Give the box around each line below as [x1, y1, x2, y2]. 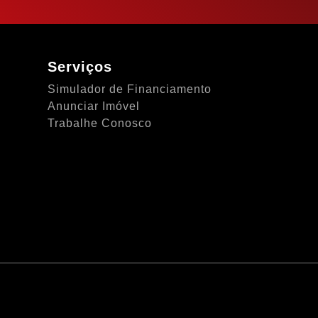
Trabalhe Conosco [48, 117, 152, 129]
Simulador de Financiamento [48, 83, 212, 95]
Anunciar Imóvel [48, 100, 140, 112]
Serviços [48, 59, 112, 75]
